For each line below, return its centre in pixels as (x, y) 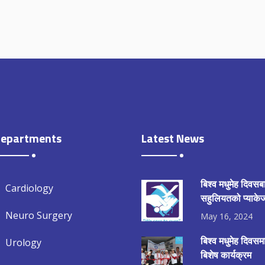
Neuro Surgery (39, 216)
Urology (23, 243)
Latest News (173, 138)
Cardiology (29, 188)
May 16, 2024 (227, 216)
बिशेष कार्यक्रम (226, 255)
